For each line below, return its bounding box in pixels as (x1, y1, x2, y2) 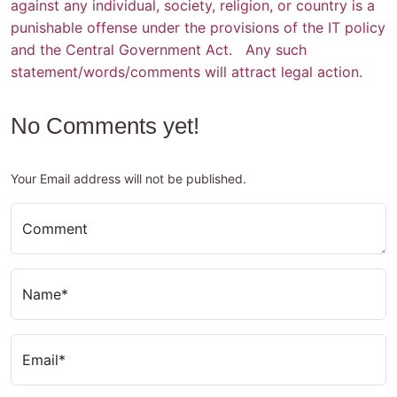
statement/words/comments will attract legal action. (11, 63, 362, 82)
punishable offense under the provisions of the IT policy (11, 19, 385, 37)
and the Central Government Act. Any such (11, 41, 307, 59)
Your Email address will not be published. (11, 171, 246, 187)
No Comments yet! (11, 113, 199, 139)
